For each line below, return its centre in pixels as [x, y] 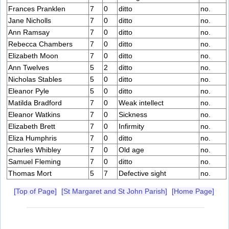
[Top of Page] [35, 191]
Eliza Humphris [32, 138]
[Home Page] [193, 191]
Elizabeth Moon [33, 56]
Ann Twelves [29, 68]
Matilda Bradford [35, 103]
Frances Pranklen [37, 9]
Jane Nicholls [30, 21]
